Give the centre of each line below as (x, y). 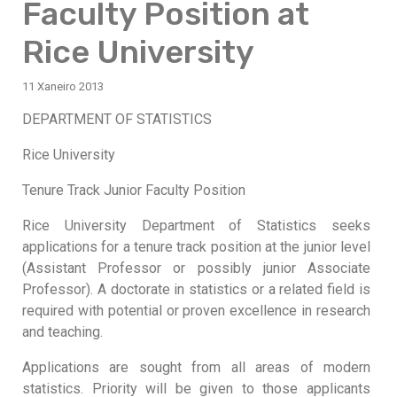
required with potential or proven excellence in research (196, 311)
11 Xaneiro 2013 (63, 86)
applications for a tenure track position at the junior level (196, 247)
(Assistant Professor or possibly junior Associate (196, 268)
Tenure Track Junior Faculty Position (134, 190)
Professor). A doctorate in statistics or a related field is (196, 289)
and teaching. (62, 332)
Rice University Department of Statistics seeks (196, 226)
